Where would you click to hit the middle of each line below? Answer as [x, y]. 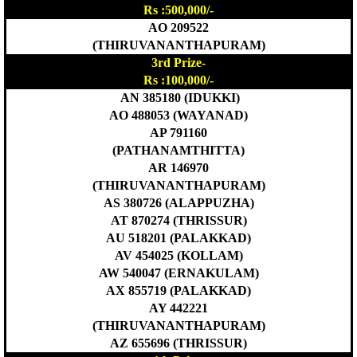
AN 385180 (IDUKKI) [180, 97]
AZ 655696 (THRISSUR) [178, 343]
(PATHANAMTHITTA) [178, 150]
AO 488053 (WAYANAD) [178, 115]
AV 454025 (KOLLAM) [178, 255]
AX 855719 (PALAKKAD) [178, 290]
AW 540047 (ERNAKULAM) [178, 273]
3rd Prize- [178, 62]
